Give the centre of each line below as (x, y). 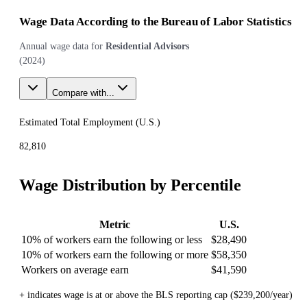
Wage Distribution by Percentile (130, 185)
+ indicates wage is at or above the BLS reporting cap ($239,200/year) (156, 295)
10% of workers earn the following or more (115, 255)
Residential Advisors (147, 47)
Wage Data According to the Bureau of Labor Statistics (156, 22)
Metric (115, 224)
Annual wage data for (61, 47)
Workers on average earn (75, 270)
